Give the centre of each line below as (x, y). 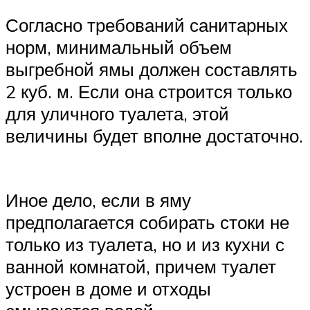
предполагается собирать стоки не (147, 222)
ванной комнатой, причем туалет (141, 266)
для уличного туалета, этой (117, 113)
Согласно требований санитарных (147, 25)
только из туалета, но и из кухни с (145, 244)
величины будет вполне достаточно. (154, 135)
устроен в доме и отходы (108, 288)
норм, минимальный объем (119, 47)
